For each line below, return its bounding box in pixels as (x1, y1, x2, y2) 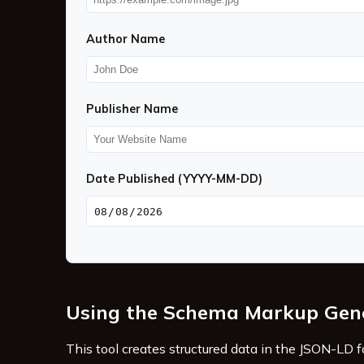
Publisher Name (85, 102, 178, 117)
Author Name (85, 32, 165, 47)
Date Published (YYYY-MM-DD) (85, 171, 262, 187)
